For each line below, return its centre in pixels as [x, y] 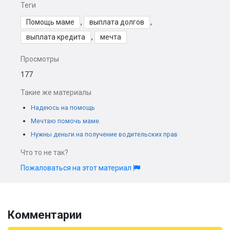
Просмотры [40, 59]
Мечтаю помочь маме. [66, 121]
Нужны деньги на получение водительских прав [104, 134]
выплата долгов [117, 22]
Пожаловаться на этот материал [77, 168]
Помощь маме [50, 22]
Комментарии [45, 215]
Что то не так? [44, 152]
